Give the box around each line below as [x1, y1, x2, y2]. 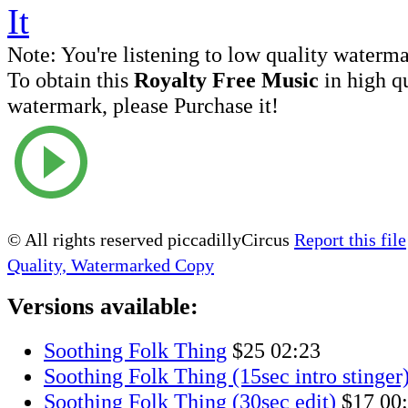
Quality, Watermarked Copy [7, 254, 214, 275]
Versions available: [7, 293, 199, 321]
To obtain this [7, 66, 134, 92]
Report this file [294, 229, 406, 250]
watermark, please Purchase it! [7, 92, 279, 117]
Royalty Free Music [134, 66, 319, 92]
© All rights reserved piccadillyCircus [7, 229, 294, 250]
